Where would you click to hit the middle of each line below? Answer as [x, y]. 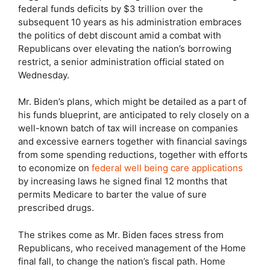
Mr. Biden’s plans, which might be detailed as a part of [132, 102]
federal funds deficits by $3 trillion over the [111, 8]
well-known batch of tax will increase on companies [128, 128]
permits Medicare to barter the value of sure [112, 194]
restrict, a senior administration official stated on [121, 61]
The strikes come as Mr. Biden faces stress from [121, 234]
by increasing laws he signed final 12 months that [123, 181]
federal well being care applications [167, 168]
